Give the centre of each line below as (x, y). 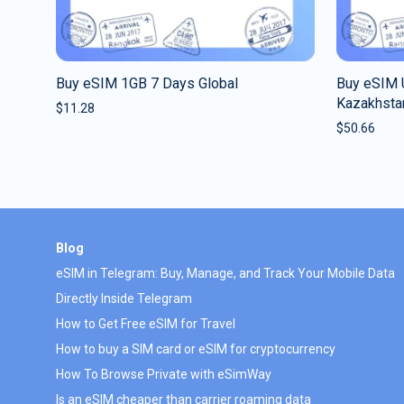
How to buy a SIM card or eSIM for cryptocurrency (196, 349)
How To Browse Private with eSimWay (164, 374)
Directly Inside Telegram (124, 298)
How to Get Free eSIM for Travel (146, 323)
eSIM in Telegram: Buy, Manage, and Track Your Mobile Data (225, 273)
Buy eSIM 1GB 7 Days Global (147, 83)
